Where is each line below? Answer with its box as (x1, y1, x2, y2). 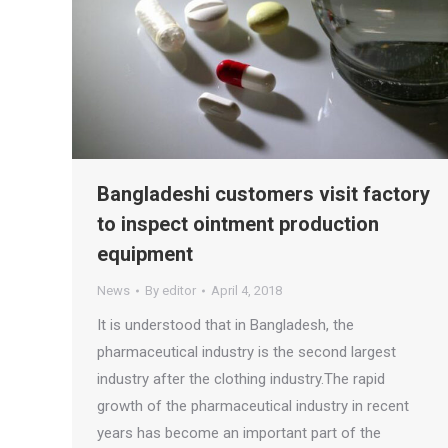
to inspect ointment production (97, 212, 379, 237)
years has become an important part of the (97, 424, 381, 443)
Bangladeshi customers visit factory (97, 182, 430, 207)
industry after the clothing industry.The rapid (97, 370, 385, 389)
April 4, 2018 (211, 283, 282, 299)
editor (162, 283, 196, 299)
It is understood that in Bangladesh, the (97, 316, 354, 335)
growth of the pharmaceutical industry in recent (97, 397, 409, 416)
